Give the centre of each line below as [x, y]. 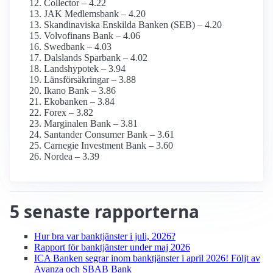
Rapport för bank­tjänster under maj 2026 [112, 247]
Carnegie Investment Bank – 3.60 [108, 146]
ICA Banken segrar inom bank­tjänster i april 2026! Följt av [147, 258]
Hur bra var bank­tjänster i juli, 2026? [105, 236]
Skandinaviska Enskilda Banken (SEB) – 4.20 [133, 25]
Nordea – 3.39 [72, 157]
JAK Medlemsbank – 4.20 [95, 14]
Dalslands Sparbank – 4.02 [96, 58]
